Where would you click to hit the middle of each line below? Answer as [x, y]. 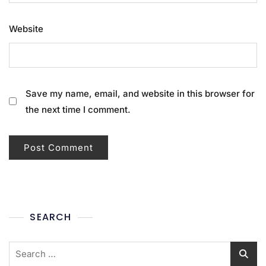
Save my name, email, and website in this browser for [140, 93]
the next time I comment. [78, 109]
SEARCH [51, 217]
